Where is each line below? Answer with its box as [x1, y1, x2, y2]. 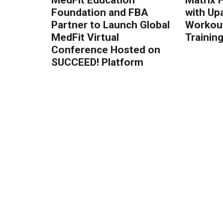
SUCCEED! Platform [51, 56, 144, 68]
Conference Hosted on [51, 43, 161, 56]
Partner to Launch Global [51, 18, 170, 31]
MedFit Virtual [51, 31, 119, 43]
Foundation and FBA [51, 6, 149, 18]
